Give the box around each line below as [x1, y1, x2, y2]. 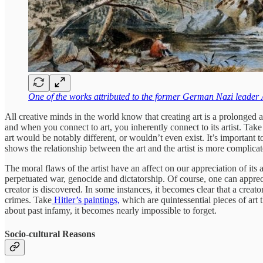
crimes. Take [5, 195, 52, 205]
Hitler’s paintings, [52, 195, 120, 205]
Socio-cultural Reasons [5, 228, 95, 239]
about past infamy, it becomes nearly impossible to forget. [5, 205, 217, 216]
